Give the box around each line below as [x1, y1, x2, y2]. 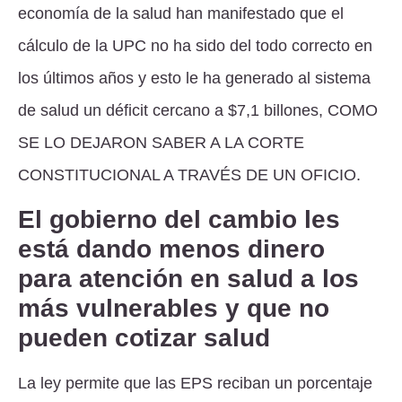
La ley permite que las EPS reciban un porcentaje [18, 373, 372, 392]
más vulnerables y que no [18, 293, 329, 322]
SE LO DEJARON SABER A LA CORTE [18, 133, 304, 152]
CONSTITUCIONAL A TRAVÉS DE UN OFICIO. [18, 165, 361, 184]
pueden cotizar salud [18, 323, 270, 352]
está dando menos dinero [18, 234, 325, 263]
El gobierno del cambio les [18, 205, 340, 233]
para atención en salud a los [18, 264, 359, 293]
